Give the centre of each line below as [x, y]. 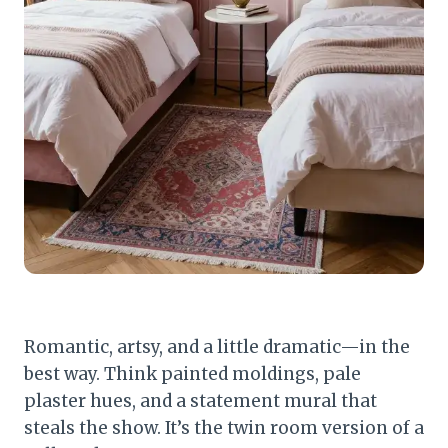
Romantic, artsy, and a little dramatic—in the [217, 346]
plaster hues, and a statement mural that [200, 400]
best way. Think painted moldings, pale [192, 373]
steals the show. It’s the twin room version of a [224, 427]
